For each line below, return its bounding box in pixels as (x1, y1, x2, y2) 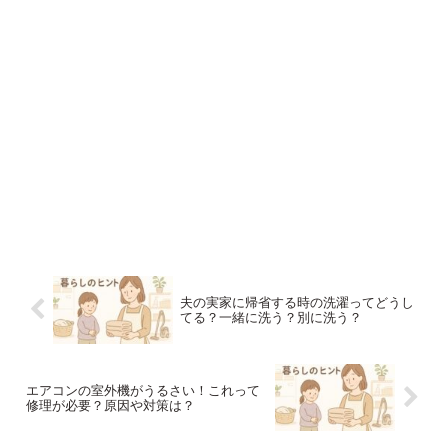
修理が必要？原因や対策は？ (26, 397, 195, 413)
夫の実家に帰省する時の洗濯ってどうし (179, 294, 414, 310)
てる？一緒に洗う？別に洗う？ (179, 309, 362, 325)
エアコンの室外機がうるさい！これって (26, 382, 260, 398)
